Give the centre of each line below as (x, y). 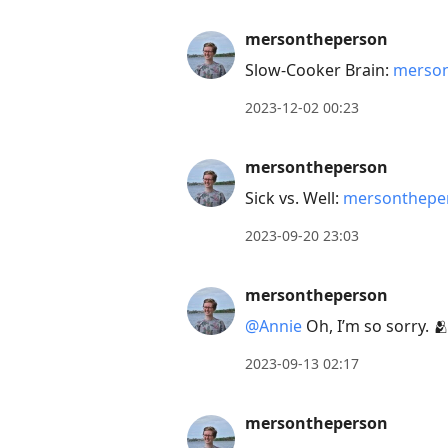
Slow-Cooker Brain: (319, 70)
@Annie (273, 326)
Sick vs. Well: (294, 198)
